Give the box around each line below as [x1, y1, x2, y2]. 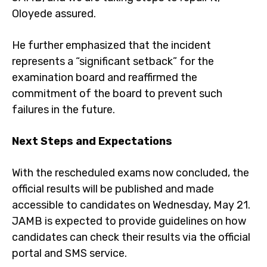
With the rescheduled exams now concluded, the [12, 166, 249, 179]
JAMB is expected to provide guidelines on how [12, 215, 246, 228]
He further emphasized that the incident [12, 39, 211, 52]
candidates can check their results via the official [12, 231, 250, 244]
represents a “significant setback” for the [12, 55, 214, 68]
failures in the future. [12, 103, 115, 116]
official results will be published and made [12, 182, 214, 195]
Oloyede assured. [12, 7, 96, 20]
